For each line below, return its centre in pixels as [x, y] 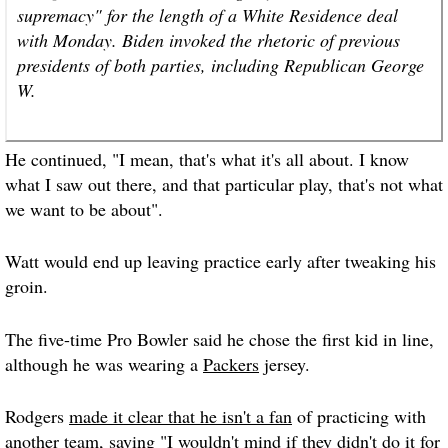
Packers [231, 363]
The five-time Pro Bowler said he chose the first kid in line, [219, 338]
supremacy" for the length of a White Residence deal [207, 14]
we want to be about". [84, 209]
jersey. [284, 363]
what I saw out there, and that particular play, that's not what [224, 184]
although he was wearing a [104, 363]
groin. [26, 286]
